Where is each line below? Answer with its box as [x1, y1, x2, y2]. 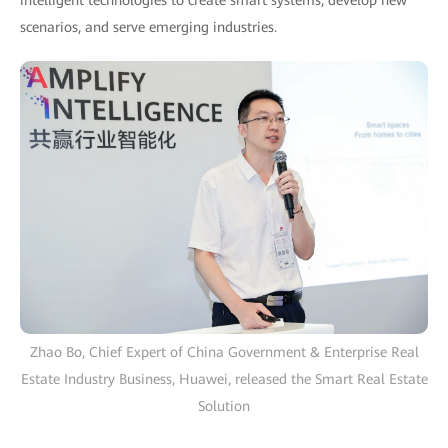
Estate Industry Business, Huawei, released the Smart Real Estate [20, 370, 428, 387]
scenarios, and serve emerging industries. [20, 19, 277, 36]
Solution [198, 397, 250, 414]
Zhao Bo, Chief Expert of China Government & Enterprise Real [29, 343, 419, 360]
